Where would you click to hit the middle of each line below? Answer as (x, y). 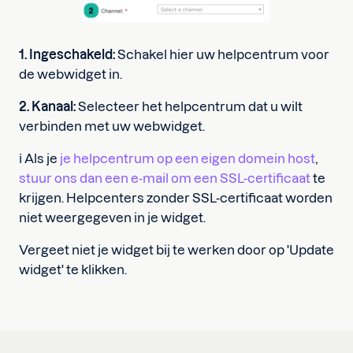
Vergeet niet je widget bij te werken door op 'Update (176, 250)
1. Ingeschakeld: (67, 54)
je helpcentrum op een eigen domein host (188, 158)
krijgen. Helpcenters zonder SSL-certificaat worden (176, 198)
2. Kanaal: (47, 106)
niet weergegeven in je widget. (112, 217)
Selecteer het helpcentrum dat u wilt (189, 106)
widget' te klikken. (73, 269)
